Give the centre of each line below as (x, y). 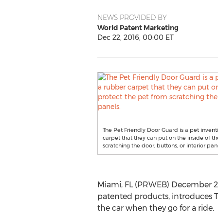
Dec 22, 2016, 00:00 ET (135, 37)
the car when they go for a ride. (155, 208)
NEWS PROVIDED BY (132, 18)
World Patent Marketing (138, 28)
